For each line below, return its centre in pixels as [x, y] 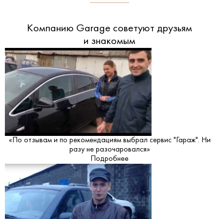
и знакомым [109, 41]
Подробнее [109, 159]
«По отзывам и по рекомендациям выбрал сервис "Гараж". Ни [109, 140]
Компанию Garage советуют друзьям [109, 28]
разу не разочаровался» [109, 149]
